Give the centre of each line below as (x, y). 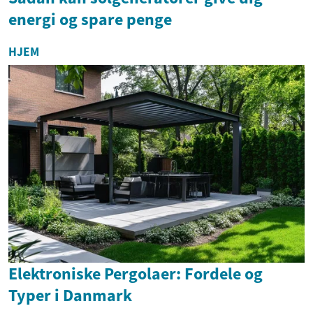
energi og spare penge (90, 20)
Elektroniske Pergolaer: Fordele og (136, 273)
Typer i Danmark (70, 295)
